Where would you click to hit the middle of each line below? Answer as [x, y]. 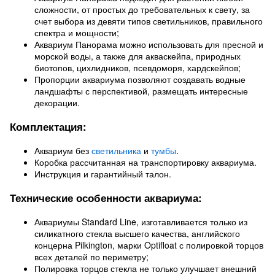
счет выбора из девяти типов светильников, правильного [149, 21]
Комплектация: [48, 126]
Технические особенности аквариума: [106, 198]
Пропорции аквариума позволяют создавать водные [140, 79]
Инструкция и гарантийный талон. [103, 174]
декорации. [57, 103]
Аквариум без [63, 150]
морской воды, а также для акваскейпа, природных [137, 56]
